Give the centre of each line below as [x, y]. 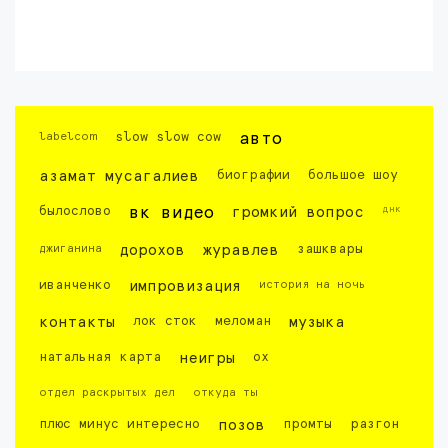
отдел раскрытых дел [107, 392]
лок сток [165, 321]
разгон [374, 424]
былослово [75, 211]
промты [307, 424]
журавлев [241, 250]
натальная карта [100, 357]
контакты [77, 322]
